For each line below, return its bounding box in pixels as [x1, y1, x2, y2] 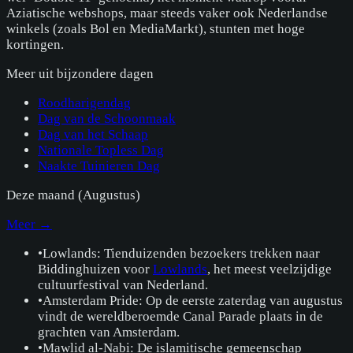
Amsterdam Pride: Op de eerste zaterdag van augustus [43, 293, 343, 309]
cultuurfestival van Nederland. [38, 277, 208, 293]
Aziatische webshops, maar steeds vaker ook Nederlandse [6, 6, 328, 21]
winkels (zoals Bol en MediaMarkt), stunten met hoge [6, 21, 305, 37]
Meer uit [6, 66, 57, 82]
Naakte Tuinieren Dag [38, 158, 160, 174]
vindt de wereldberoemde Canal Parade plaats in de [38, 309, 323, 325]
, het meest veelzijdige [207, 262, 332, 277]
